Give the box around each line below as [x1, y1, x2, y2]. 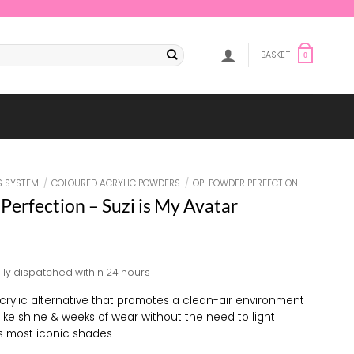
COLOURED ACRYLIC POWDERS [51, 177, 181, 190]
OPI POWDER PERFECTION [193, 177, 299, 190]
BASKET [260, 48, 290, 61]
